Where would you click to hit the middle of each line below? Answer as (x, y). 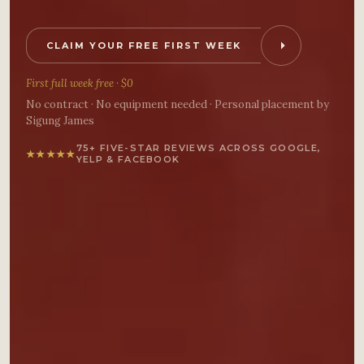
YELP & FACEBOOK (128, 159)
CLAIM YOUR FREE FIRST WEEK (144, 45)
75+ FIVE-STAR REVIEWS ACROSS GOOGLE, (199, 148)
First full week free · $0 (80, 83)
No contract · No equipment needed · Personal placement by (178, 104)
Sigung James (60, 121)
